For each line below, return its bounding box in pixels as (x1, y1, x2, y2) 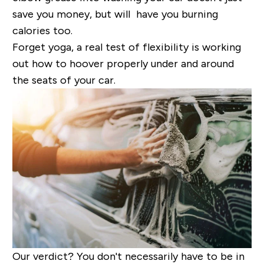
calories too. (12, 25, 72, 37)
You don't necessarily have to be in (73, 250, 245, 263)
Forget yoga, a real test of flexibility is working (12, 41, 241, 54)
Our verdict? (12, 250, 74, 263)
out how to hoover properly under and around (12, 58, 234, 70)
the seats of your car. (12, 74, 115, 87)
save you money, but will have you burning (12, 8, 218, 21)
